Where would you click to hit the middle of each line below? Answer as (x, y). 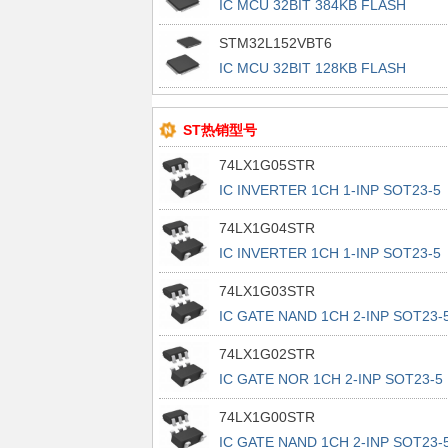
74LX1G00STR (266, 417)
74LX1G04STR (266, 228)
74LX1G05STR (266, 165)
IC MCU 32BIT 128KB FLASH (312, 68)
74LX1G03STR (266, 291)
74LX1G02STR (266, 354)
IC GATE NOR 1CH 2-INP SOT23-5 (330, 379)
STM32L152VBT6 (275, 43)
